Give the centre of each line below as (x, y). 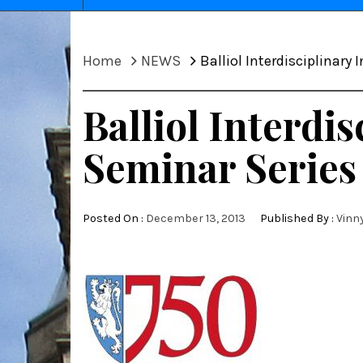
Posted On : (114, 219)
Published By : (297, 219)
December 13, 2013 (196, 219)
